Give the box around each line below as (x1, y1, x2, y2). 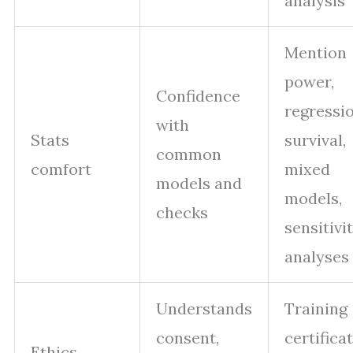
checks (156, 203, 208, 223)
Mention (284, 43, 347, 63)
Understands (156, 299, 252, 319)
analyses (284, 247, 349, 267)
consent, (156, 328, 219, 348)
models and (156, 173, 242, 194)
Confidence (156, 86, 240, 106)
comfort (31, 159, 91, 180)
